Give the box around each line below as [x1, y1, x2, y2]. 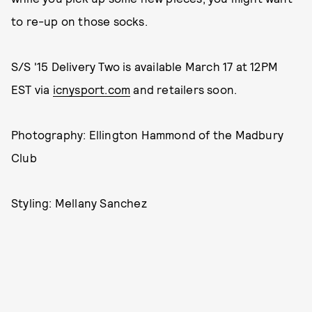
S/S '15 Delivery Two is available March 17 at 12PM [11, 59, 279, 73]
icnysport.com [52, 82, 131, 96]
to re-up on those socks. [11, 14, 148, 28]
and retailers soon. [130, 82, 237, 96]
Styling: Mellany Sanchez [11, 196, 147, 210]
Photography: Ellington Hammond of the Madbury [11, 127, 284, 141]
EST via [11, 82, 53, 96]
